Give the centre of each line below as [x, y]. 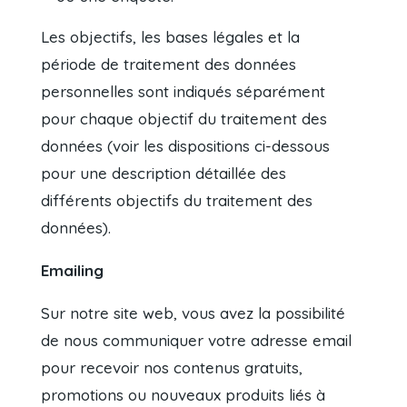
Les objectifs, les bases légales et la [171, 37]
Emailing [73, 271]
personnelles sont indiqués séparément [184, 92]
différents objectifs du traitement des [177, 201]
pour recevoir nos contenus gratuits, [172, 368]
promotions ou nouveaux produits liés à [184, 395]
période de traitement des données [169, 65]
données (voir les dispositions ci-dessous [186, 146]
